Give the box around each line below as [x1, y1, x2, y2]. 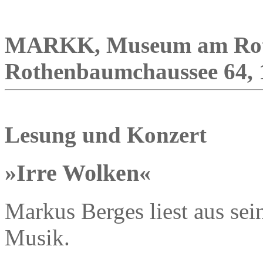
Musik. [5, 224, 70, 250]
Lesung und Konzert [5, 122, 207, 148]
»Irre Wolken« [5, 159, 151, 186]
